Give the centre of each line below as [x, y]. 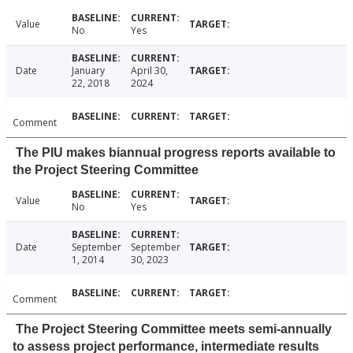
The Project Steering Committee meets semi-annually [174, 329]
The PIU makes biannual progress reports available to [176, 153]
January [88, 71]
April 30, [149, 71]
